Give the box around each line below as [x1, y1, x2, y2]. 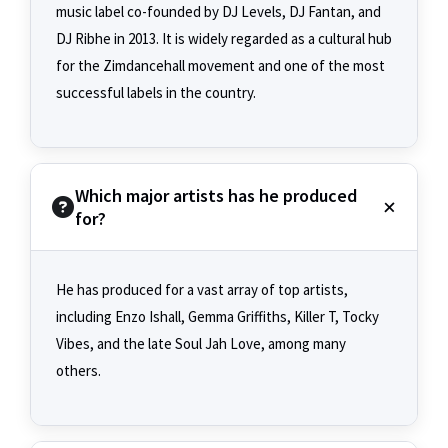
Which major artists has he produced [75, 184, 358, 208]
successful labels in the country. [56, 83, 256, 103]
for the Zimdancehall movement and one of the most [56, 56, 385, 76]
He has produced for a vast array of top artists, [56, 280, 348, 300]
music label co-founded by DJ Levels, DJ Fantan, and [56, 2, 381, 22]
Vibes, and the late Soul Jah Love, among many [56, 334, 346, 354]
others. [56, 361, 101, 381]
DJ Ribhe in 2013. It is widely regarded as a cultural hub [56, 29, 392, 49]
